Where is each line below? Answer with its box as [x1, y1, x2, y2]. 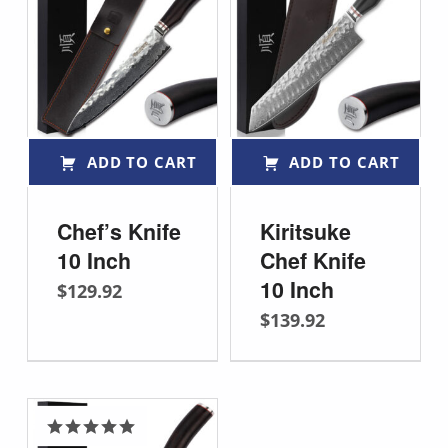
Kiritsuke [259, 215, 351, 247]
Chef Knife [259, 244, 366, 276]
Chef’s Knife [57, 215, 182, 247]
